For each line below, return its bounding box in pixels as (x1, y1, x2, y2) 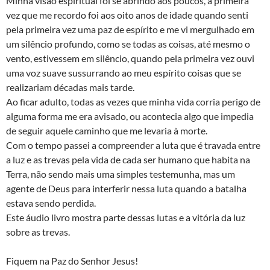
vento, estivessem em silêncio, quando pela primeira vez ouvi (6, 52, 254, 64)
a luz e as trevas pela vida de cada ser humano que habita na (6, 153, 250, 165)
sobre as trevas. (6, 225, 70, 237)
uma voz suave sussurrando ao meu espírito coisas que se (6, 66, 241, 78)
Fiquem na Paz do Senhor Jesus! (6, 254, 138, 266)
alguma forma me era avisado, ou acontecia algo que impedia (6, 110, 254, 122)
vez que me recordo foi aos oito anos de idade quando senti (6, 8, 248, 20)
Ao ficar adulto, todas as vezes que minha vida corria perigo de (6, 95, 260, 107)
